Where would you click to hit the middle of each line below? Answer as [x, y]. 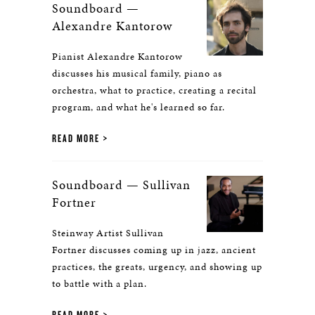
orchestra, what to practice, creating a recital [154, 90]
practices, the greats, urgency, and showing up [157, 267]
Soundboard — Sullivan [121, 185]
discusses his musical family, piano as [137, 73]
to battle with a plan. [99, 284]
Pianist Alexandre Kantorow [117, 57]
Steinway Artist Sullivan [108, 233]
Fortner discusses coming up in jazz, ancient [154, 250]
